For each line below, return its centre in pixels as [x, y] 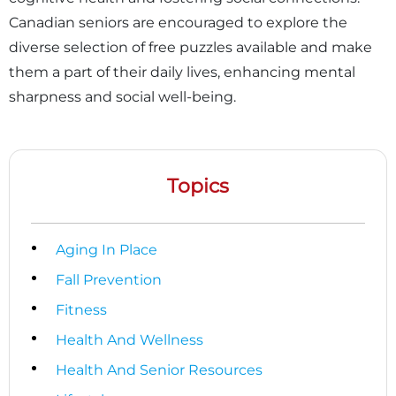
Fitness [81, 310]
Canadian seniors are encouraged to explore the [178, 23]
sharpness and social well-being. [122, 97]
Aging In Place [107, 250]
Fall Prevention [109, 280]
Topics [198, 187]
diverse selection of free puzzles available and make [190, 48]
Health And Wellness [129, 340]
